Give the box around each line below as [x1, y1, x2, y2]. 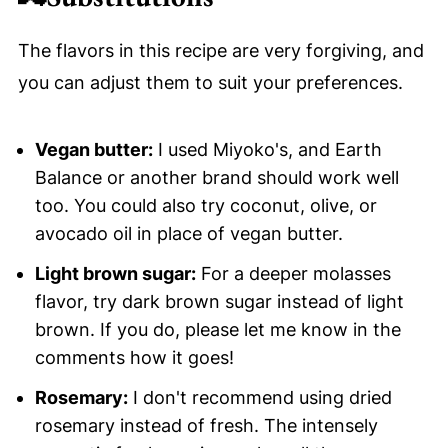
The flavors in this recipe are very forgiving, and [17, 39, 424, 61]
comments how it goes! [34, 346, 234, 368]
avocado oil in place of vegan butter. [34, 222, 343, 244]
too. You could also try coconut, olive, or [34, 194, 377, 216]
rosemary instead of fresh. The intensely [34, 414, 378, 436]
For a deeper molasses [195, 262, 391, 284]
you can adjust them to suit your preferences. [17, 71, 403, 93]
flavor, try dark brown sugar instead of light [34, 290, 404, 312]
